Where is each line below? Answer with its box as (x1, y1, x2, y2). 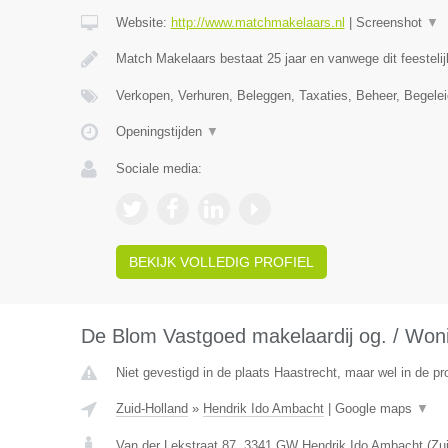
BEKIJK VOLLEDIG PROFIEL (128, 254, 314, 270)
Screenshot (355, 15, 426, 30)
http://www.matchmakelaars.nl (170, 15, 345, 30)
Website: (115, 15, 171, 30)
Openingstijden (115, 124, 206, 139)
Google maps (334, 401, 416, 416)
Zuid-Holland (115, 401, 188, 416)
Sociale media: (115, 161, 202, 176)
